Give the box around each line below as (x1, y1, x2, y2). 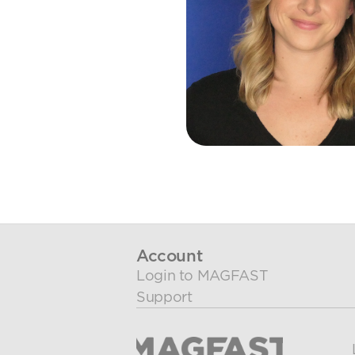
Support (136, 288, 193, 305)
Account (136, 246, 203, 265)
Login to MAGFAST (136, 267, 269, 284)
